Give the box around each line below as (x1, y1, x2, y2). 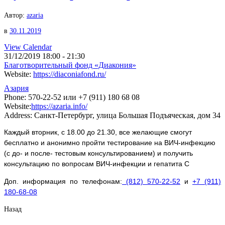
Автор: (4, 11, 27, 19)
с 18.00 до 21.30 (61, 128, 115, 137)
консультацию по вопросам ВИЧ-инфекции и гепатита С (4, 160, 189, 168)
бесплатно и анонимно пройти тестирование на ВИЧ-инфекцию (4, 139, 215, 147)
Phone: (4, 92, 26, 101)
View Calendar (4, 42, 52, 51)
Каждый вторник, (4, 128, 61, 137)
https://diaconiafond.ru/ (33, 69, 106, 78)
